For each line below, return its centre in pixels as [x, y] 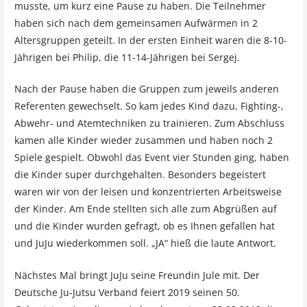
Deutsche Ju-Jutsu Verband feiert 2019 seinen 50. [127, 292]
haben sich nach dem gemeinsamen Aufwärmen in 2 [136, 23]
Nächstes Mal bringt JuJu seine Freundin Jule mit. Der [137, 275]
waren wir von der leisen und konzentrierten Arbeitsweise [148, 192]
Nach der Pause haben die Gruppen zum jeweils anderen [146, 89]
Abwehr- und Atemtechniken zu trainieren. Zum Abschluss [149, 123]
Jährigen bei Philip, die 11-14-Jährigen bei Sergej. [127, 57]
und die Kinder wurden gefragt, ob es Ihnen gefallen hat [144, 226]
